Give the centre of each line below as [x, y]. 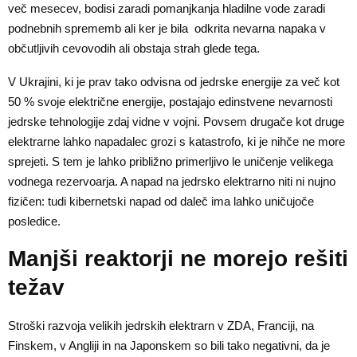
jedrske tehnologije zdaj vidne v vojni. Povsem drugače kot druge [176, 122]
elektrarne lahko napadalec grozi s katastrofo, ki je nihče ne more [177, 142]
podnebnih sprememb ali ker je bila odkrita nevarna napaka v [167, 29]
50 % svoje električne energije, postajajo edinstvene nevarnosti [170, 102]
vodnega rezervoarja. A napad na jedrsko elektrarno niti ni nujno [172, 182]
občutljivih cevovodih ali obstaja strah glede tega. [134, 49]
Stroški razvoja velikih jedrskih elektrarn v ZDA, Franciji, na [161, 326]
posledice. [34, 222]
